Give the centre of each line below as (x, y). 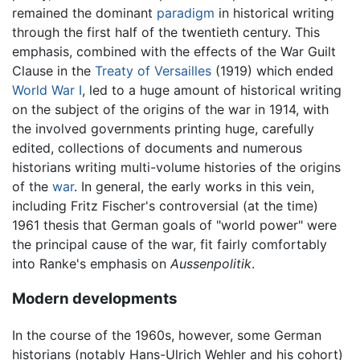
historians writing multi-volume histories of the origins (176, 167)
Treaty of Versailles (153, 70)
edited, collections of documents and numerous (157, 147)
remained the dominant (84, 12)
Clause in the (53, 70)
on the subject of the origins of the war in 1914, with (170, 109)
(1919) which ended (272, 70)
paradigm (186, 12)
